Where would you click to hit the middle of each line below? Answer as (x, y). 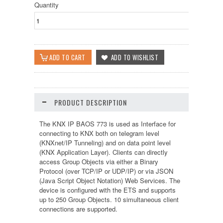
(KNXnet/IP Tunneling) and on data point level (105, 143)
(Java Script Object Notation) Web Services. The (110, 181)
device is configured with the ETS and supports (108, 190)
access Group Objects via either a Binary (99, 162)
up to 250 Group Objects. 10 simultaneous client (109, 200)
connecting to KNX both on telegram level (99, 133)
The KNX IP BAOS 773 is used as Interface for (108, 124)
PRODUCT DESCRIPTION (91, 103)
